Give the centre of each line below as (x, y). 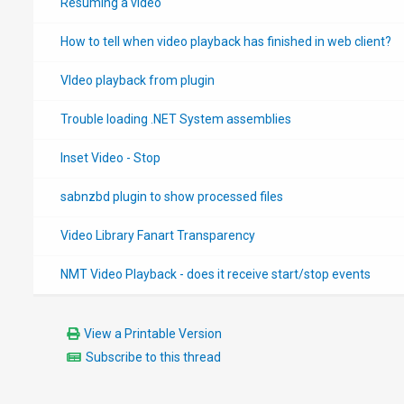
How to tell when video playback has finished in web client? (225, 41)
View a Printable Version (153, 333)
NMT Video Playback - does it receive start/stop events (215, 274)
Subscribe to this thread (154, 357)
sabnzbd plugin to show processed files (171, 196)
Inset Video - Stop (110, 157)
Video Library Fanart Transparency (157, 235)
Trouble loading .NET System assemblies (175, 119)
